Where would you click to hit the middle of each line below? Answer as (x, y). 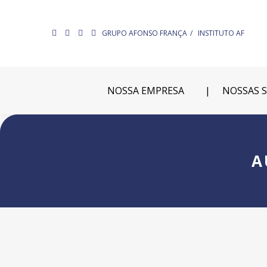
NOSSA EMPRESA (145, 91)
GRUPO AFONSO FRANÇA (145, 33)
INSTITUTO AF (221, 33)
